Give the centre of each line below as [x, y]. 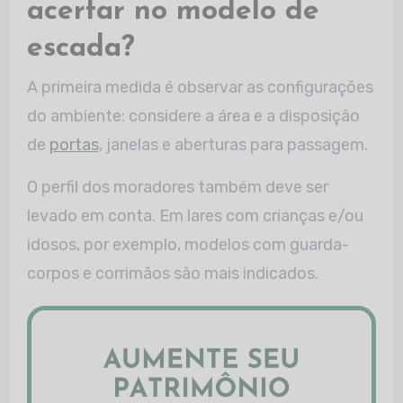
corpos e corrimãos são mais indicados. [172, 273]
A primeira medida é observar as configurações [200, 87]
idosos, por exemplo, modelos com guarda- [188, 245]
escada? [81, 48]
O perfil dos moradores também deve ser [177, 187]
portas [74, 145]
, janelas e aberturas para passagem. [233, 145]
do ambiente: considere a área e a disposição [193, 116]
